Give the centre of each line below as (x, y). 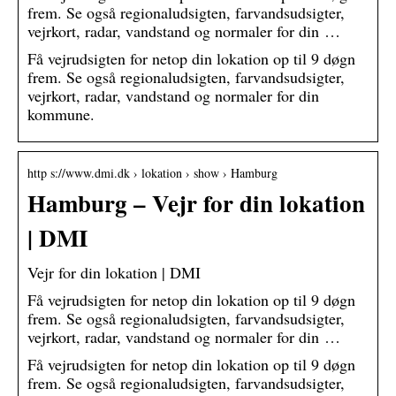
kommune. (61, 114)
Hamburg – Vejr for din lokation (196, 203)
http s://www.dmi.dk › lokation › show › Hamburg (152, 173)
